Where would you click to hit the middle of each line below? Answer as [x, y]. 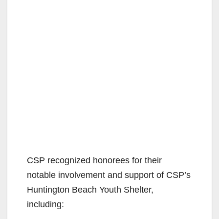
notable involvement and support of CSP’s [109, 175]
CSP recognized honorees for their [94, 160]
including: [45, 204]
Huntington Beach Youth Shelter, [90, 189]
